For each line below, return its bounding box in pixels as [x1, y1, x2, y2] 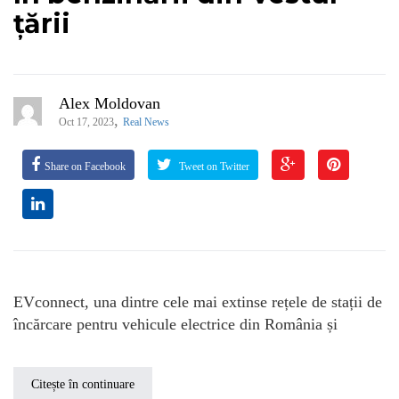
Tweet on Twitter [176, 160, 249, 172]
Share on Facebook [45, 160, 126, 172]
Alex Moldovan [59, 94, 160, 112]
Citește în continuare [31, 377, 134, 391]
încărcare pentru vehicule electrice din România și [13, 314, 338, 333]
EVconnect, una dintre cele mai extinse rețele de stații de [13, 292, 382, 311]
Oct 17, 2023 [59, 115, 114, 128]
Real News [123, 115, 169, 128]
